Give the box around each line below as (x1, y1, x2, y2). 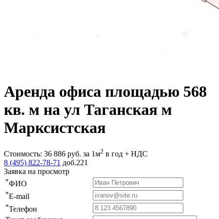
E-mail (9, 192, 29, 201)
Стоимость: (4, 150, 44, 158)
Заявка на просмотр (4, 167, 69, 176)
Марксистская (4, 119, 106, 137)
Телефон (9, 205, 37, 214)
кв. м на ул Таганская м (4, 101, 172, 119)
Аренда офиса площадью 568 (4, 83, 207, 101)
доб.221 (63, 158, 88, 167)
